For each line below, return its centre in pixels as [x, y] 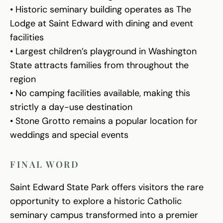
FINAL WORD [45, 165]
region [23, 79]
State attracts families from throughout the [99, 65]
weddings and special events [69, 135]
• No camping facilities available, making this [100, 93]
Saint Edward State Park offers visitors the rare [107, 187]
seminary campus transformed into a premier [104, 215]
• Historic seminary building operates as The [101, 10]
